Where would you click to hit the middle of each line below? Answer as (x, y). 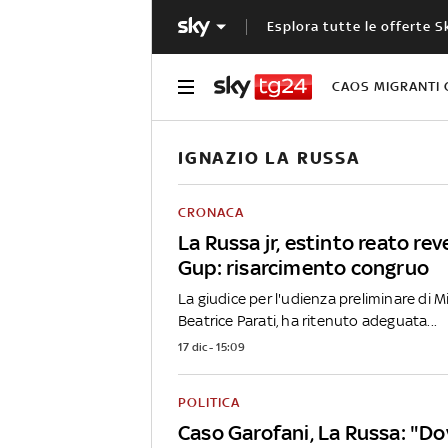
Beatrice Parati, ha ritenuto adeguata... (307, 320)
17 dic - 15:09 (211, 346)
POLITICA (209, 402)
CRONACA (211, 212)
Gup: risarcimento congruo (303, 267)
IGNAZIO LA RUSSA (269, 157)
